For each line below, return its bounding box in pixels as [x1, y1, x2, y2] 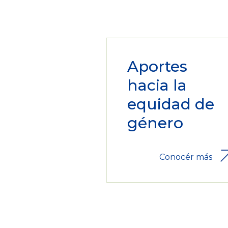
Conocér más [159, 152, 212, 162]
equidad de [127, 94, 214, 113]
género [127, 113, 183, 132]
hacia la [127, 75, 187, 95]
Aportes [127, 56, 187, 76]
